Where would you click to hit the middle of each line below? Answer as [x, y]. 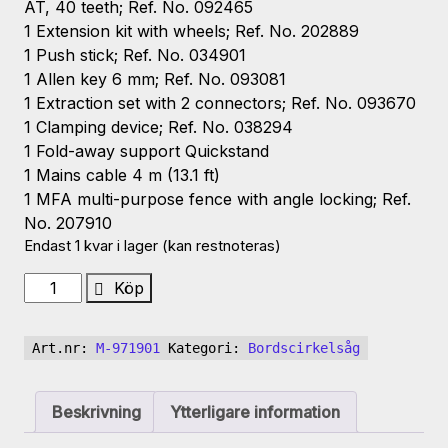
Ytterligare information [255, 412]
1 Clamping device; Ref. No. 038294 [158, 127]
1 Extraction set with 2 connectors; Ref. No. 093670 [220, 103]
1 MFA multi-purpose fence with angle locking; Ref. [217, 199]
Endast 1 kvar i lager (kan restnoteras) [152, 246]
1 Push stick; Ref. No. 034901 [135, 55]
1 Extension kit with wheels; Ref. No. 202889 [191, 31]
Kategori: [208, 348]
